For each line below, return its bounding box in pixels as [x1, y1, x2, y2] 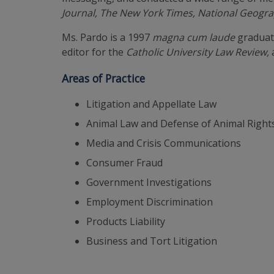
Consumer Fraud [86, 156, 163, 170]
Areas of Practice [62, 70, 146, 86]
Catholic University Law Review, [126, 45, 270, 59]
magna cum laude [152, 31, 235, 44]
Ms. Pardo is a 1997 [62, 31, 153, 44]
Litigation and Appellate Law [86, 97, 217, 111]
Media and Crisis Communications [86, 136, 242, 150]
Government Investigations [86, 176, 212, 190]
